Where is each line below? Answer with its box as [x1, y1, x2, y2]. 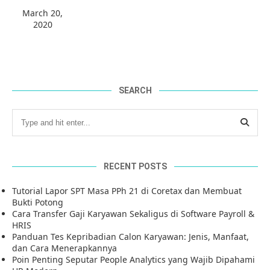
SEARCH [118, 85, 152, 95]
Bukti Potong [12, 196, 63, 208]
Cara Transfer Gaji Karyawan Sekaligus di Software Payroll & [12, 207, 254, 219]
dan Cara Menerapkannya [12, 242, 117, 254]
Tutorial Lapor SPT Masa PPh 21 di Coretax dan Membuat [12, 184, 242, 196]
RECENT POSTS [103, 161, 167, 171]
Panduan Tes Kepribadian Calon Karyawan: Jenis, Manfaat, [12, 230, 249, 242]
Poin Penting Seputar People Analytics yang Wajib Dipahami [12, 253, 255, 265]
